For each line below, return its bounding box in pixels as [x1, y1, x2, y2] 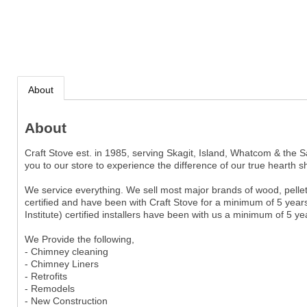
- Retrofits [24, 270, 67, 282]
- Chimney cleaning [24, 245, 108, 257]
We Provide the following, [24, 233, 134, 245]
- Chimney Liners [24, 258, 99, 269]
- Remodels [24, 282, 75, 294]
